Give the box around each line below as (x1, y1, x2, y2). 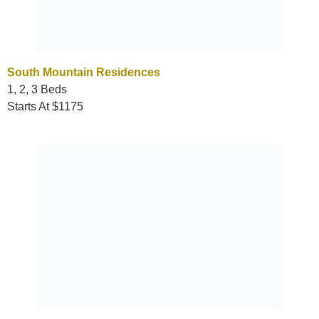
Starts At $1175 (7, 100, 83, 113)
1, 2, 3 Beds (7, 83, 67, 95)
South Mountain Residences (7, 66, 160, 78)
